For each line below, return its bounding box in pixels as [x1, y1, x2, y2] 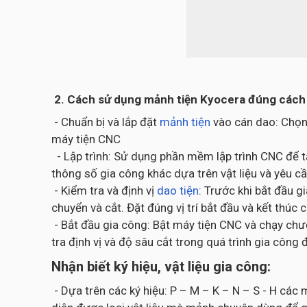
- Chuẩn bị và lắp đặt [51, 115, 157, 129]
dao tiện [157, 184, 199, 197]
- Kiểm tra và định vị [51, 184, 157, 197]
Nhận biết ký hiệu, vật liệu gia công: [51, 258, 271, 275]
